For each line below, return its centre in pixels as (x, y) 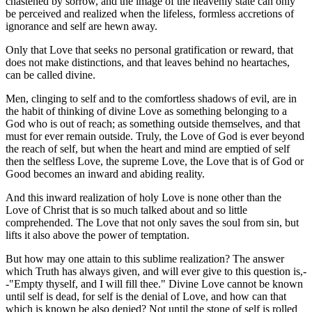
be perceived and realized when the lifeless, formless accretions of (150, 13)
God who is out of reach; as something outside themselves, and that (153, 123)
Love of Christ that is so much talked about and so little (126, 210)
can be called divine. (50, 75)
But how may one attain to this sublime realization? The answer (145, 258)
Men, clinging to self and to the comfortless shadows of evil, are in (151, 98)
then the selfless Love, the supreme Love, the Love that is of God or (155, 161)
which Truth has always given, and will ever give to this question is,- (156, 271)
